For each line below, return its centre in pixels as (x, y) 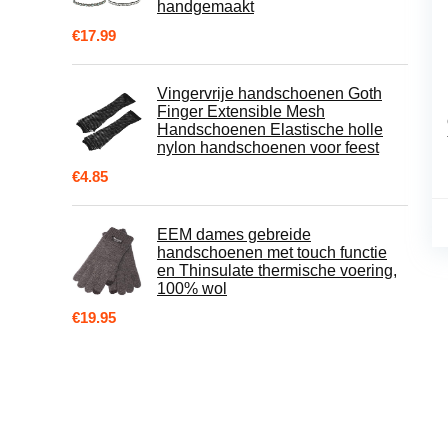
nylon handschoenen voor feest (268, 148)
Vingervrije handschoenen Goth (269, 94)
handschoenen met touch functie (272, 253)
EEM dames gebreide (234, 235)
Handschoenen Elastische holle (270, 130)
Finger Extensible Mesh (241, 112)
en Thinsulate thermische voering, (277, 271)
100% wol (192, 289)
